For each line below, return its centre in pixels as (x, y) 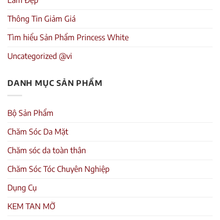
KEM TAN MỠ (31, 206)
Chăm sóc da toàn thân (47, 150)
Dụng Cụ (22, 187)
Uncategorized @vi (40, 56)
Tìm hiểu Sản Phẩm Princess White (68, 38)
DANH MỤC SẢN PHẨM (55, 83)
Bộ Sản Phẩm (30, 113)
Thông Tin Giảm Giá (41, 19)
